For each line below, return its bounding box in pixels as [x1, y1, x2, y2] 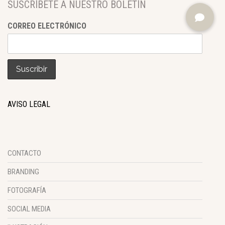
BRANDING [8, 167, 39, 177]
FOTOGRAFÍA [8, 186, 46, 195]
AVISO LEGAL [8, 99, 50, 109]
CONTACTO [8, 149, 41, 158]
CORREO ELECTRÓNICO [8, 21, 86, 31]
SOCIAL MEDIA [8, 204, 51, 214]
